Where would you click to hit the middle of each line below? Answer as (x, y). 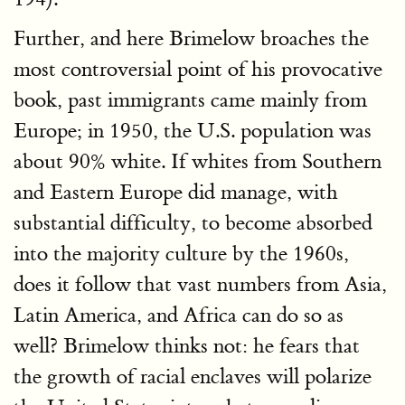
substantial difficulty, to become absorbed (193, 222)
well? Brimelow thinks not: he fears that (187, 345)
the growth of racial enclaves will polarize (193, 376)
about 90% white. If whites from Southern (198, 161)
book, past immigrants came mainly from (190, 99)
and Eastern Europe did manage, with (176, 192)
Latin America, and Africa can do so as (179, 315)
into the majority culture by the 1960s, (181, 253)
